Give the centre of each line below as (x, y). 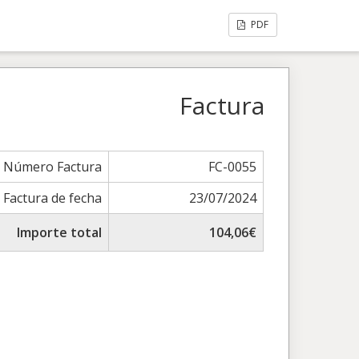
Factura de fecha (53, 198)
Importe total (60, 232)
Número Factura (53, 167)
